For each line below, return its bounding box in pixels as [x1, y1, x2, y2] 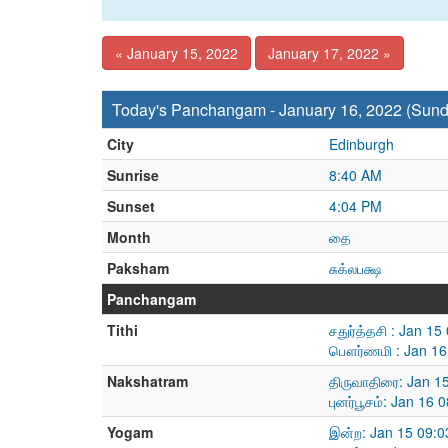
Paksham [107, 258, 169, 278]
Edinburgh [329, 134, 394, 154]
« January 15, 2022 [115, 43, 238, 63]
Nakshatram [107, 371, 188, 391]
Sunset [107, 196, 155, 216]
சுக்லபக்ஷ [329, 258, 381, 278]
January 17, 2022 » [268, 43, 391, 63]
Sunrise [107, 165, 159, 185]
